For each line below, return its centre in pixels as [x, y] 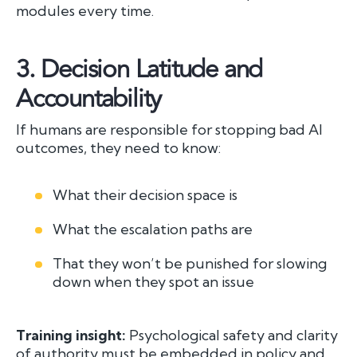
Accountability [89, 98]
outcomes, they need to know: [118, 147]
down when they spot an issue [154, 281]
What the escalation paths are [153, 229]
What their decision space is [145, 194]
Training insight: [71, 335]
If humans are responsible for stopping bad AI [169, 129]
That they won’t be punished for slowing [190, 263]
